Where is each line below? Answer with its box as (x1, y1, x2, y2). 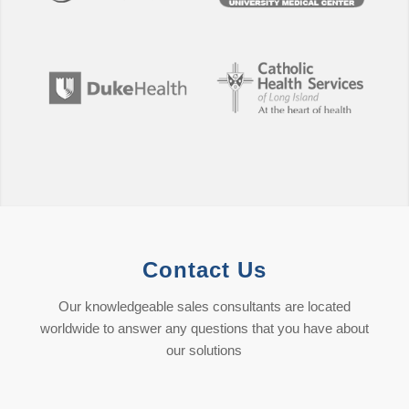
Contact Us (142, 257, 267, 283)
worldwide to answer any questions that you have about (39, 320, 369, 336)
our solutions (166, 341, 243, 358)
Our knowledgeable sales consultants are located (58, 298, 351, 314)
